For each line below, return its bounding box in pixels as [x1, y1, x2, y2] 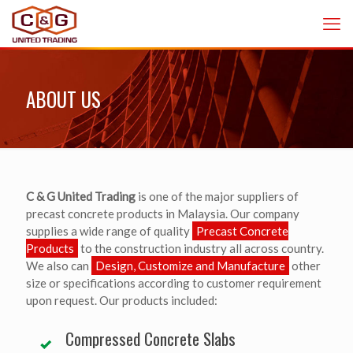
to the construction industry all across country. [78, 241, 324, 255]
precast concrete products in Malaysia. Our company [26, 206, 299, 221]
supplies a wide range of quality [26, 224, 192, 238]
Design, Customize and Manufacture [95, 258, 285, 273]
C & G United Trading [26, 189, 136, 203]
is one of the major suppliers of [136, 189, 299, 203]
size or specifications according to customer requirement [26, 276, 321, 290]
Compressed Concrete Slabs [65, 326, 236, 351]
